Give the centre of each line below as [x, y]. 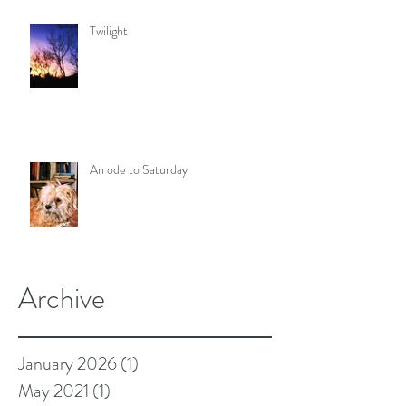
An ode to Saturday [139, 169]
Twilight [109, 30]
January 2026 [68, 363]
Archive [62, 298]
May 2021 [53, 391]
